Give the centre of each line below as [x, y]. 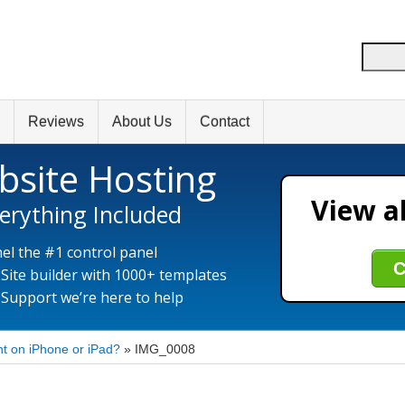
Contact [225, 122]
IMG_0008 [165, 349]
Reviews [56, 122]
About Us [142, 122]
